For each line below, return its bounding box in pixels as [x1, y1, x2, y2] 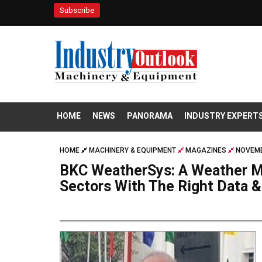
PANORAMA [127, 111, 173, 121]
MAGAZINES [185, 146, 226, 155]
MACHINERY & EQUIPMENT [89, 146, 176, 155]
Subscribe [60, 6, 94, 15]
